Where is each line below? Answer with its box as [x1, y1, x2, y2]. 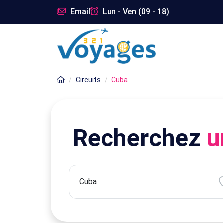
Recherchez [73, 124, 207, 152]
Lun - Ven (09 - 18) [101, 7, 169, 16]
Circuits [76, 76, 101, 84]
